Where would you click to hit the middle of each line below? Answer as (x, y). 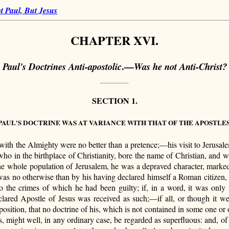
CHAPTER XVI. (114, 40)
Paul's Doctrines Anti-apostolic (62, 66)
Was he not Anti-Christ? (180, 66)
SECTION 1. (114, 100)
